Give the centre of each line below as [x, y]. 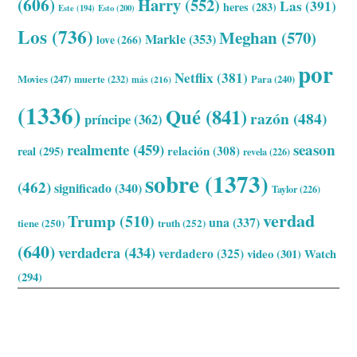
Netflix [194, 78]
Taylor [285, 189]
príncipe [108, 120]
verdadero [186, 254]
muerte [90, 79]
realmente [98, 150]
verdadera [90, 253]
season [315, 150]
